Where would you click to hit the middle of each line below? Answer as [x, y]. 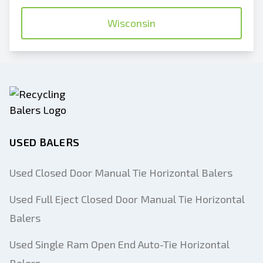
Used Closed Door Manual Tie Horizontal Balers [121, 173]
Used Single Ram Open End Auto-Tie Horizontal [119, 244]
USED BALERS [45, 142]
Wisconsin [131, 23]
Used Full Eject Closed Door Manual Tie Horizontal [127, 199]
